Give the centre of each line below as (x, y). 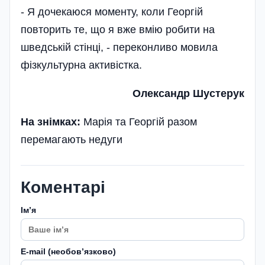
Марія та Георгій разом (139, 122)
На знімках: (51, 122)
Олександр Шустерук (188, 93)
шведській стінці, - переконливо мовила (119, 47)
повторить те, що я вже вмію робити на (118, 30)
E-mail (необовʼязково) (68, 251)
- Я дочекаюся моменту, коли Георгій (112, 12)
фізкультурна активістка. (81, 65)
